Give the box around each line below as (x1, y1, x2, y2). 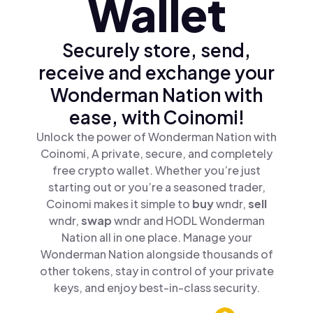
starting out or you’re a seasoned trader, (48, 179, 265, 194)
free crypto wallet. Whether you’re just (52, 162, 261, 177)
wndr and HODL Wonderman (113, 212, 265, 228)
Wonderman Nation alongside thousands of (40, 246, 273, 261)
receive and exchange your (38, 60, 275, 84)
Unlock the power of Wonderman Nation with (36, 129, 277, 144)
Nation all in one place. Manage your (61, 229, 252, 245)
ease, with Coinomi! (68, 105, 245, 129)
